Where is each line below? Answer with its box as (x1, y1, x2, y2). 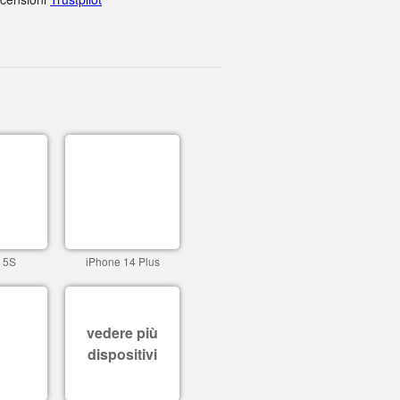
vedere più (87, 322, 158, 343)
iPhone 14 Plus (85, 254, 160, 269)
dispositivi (87, 344, 157, 364)
